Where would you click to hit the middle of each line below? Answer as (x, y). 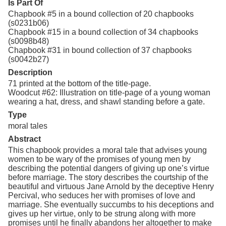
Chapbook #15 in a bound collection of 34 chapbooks (103, 32)
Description (30, 72)
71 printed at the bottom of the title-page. (79, 83)
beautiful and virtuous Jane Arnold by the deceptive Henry (111, 186)
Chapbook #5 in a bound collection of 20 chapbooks (101, 14)
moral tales (28, 126)
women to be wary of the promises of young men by (99, 159)
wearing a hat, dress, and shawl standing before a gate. (106, 101)
